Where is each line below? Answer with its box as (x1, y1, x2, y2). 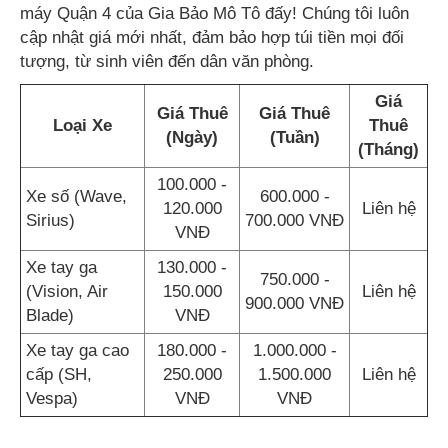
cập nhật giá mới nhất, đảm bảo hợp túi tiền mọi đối (20, 28, 404, 47)
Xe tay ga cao (26, 341, 129, 360)
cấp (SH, (26, 365, 92, 384)
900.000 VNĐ (245, 294, 344, 313)
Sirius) (26, 211, 75, 230)
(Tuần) (269, 128, 320, 147)
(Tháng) (358, 140, 419, 159)
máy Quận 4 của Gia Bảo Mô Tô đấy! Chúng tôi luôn (20, 4, 409, 23)
